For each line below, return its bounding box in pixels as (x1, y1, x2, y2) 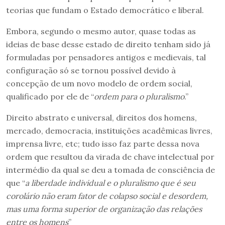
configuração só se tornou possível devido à (6, 65, 176, 76)
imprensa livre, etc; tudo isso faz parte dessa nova (6, 139, 199, 149)
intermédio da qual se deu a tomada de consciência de (6, 165, 215, 175)
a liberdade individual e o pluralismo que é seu (25, 178, 196, 188)
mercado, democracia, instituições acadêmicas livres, (6, 126, 212, 136)
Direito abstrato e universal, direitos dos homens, (6, 113, 197, 123)
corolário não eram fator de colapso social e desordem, (6, 191, 208, 201)
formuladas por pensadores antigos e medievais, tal (6, 52, 206, 63)
